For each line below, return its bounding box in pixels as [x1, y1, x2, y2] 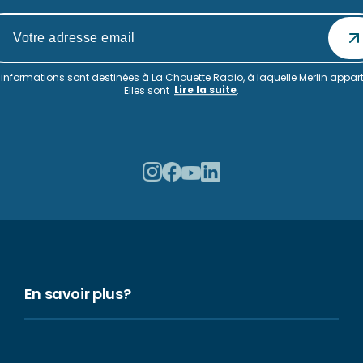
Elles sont [124, 83, 172, 97]
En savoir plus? [23, 284, 131, 304]
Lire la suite [174, 83, 237, 97]
